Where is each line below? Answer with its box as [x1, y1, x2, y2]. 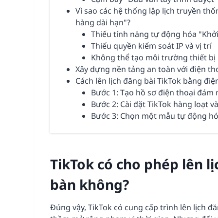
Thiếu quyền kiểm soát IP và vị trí [91, 40, 212, 52]
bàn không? [50, 175, 129, 194]
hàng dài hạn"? [75, 17, 130, 28]
